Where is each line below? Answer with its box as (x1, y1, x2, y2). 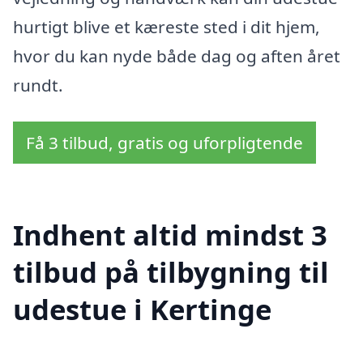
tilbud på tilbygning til (13, 253, 329, 292)
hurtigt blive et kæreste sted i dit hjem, (13, 15, 320, 38)
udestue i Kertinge (13, 290, 271, 329)
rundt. (13, 73, 63, 96)
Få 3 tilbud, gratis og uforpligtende (26, 131, 303, 155)
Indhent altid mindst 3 (13, 216, 327, 254)
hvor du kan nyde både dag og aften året (13, 44, 340, 67)
